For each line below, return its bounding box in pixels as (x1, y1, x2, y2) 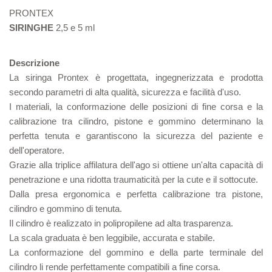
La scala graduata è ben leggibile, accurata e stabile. (9, 233, 215, 243)
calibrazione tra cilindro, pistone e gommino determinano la (9, 116, 263, 127)
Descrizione (9, 58, 59, 69)
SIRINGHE (9, 22, 56, 33)
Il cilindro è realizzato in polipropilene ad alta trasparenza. (9, 218, 233, 229)
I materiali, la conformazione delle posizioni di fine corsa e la (9, 101, 263, 112)
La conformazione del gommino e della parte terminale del (9, 247, 263, 258)
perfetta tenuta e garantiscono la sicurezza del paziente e (9, 131, 263, 141)
